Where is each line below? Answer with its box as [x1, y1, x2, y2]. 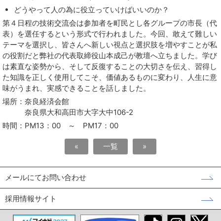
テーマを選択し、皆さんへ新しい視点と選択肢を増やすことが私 [2, 40, 217, 49]
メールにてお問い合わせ [5, 173, 86, 182]
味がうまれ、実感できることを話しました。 [2, 83, 150, 93]
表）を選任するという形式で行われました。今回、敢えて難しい [2, 29, 217, 38]
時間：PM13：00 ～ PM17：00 [2, 121, 118, 130]
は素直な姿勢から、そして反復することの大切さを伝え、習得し [2, 62, 217, 71]
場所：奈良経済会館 [2, 97, 69, 106]
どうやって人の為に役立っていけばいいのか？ [13, 5, 169, 14]
